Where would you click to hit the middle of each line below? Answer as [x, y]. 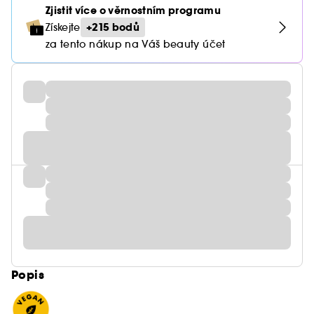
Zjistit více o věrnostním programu [133, 11]
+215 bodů [112, 27]
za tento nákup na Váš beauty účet [136, 44]
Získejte [63, 27]
